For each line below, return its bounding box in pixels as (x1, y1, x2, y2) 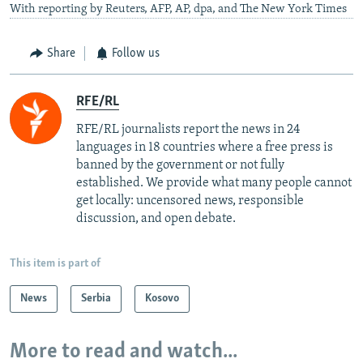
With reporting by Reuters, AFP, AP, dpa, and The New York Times (10, 3, 347, 16)
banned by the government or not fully (76, 158, 284, 172)
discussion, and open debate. (76, 211, 236, 225)
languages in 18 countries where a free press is (76, 140, 333, 154)
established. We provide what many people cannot (76, 176, 352, 190)
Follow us (112, 47, 160, 61)
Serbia (81, 292, 111, 305)
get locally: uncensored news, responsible (76, 194, 304, 207)
